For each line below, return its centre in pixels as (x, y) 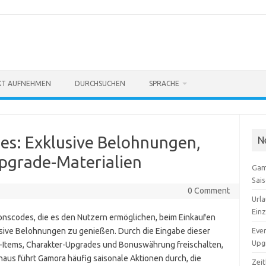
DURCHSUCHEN (100, 83)
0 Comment (208, 191)
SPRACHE (164, 83)
